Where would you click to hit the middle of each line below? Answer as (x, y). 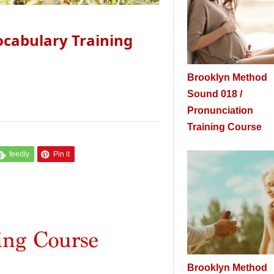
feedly (19, 154)
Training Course (225, 127)
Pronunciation (220, 110)
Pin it (61, 154)
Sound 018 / (215, 94)
